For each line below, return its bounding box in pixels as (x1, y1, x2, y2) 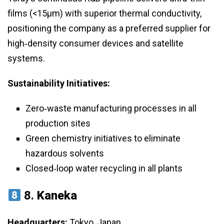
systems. (7, 53, 45, 64)
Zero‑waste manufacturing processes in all (25, 103, 196, 114)
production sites (25, 118, 90, 129)
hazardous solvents (25, 148, 104, 159)
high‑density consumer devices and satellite (7, 38, 183, 49)
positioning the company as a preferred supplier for (7, 23, 210, 34)
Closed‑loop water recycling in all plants (25, 163, 182, 174)
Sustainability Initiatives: (7, 78, 110, 89)
